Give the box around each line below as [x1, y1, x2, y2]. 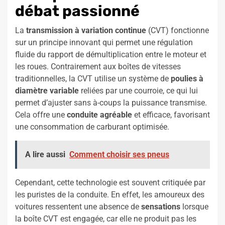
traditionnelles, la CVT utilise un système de [15, 74, 171, 84]
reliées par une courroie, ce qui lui [79, 86, 198, 96]
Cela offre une [15, 110, 67, 120]
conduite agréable [67, 110, 132, 120]
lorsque [180, 202, 208, 212]
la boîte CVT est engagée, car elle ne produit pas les [15, 214, 196, 224]
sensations [141, 202, 180, 212]
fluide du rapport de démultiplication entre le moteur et [15, 50, 206, 60]
